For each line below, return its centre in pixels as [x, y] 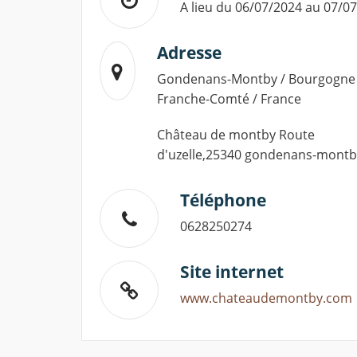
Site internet [232, 272]
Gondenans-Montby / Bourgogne [256, 79]
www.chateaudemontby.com [266, 298]
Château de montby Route [235, 135]
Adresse [189, 53]
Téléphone [223, 200]
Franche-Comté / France [229, 99]
